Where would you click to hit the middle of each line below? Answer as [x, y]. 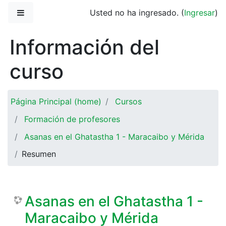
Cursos [128, 102]
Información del [84, 47]
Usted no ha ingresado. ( [137, 13]
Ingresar [200, 13]
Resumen [39, 154]
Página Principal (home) [56, 102]
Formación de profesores [72, 119]
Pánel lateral [48, 12]
